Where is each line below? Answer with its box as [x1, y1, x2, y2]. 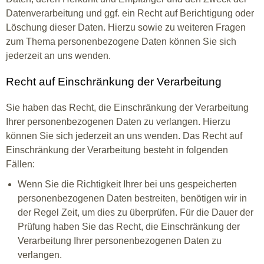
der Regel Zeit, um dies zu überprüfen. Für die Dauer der [18, 207, 253, 217]
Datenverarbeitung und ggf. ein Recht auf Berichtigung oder [6, 8, 254, 18]
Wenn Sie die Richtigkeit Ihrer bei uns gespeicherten [18, 179, 237, 189]
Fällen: [6, 159, 35, 169]
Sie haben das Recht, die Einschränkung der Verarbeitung [6, 103, 249, 113]
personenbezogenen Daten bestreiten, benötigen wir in [18, 193, 247, 203]
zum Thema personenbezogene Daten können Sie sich [6, 37, 236, 47]
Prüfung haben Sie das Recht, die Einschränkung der [18, 222, 240, 232]
